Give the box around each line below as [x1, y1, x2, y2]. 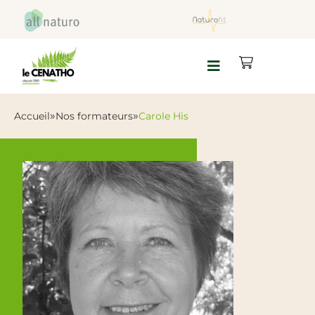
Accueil [14, 109, 50, 122]
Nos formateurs [56, 109, 133, 122]
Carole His [139, 109, 188, 122]
